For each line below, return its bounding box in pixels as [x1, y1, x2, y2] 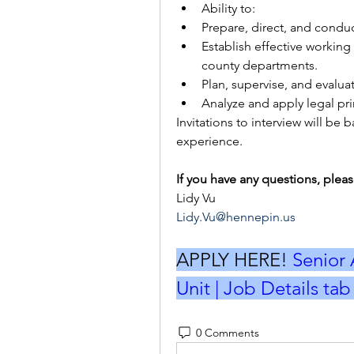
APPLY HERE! [176, 248, 292, 271]
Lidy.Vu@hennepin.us [176, 209, 296, 224]
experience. [176, 134, 243, 149]
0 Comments [196, 325, 259, 340]
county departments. [201, 58, 321, 73]
